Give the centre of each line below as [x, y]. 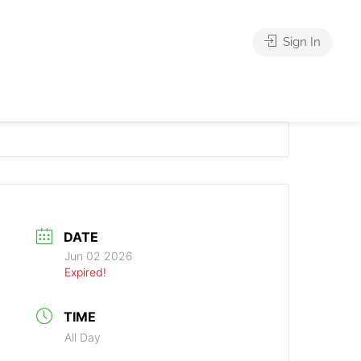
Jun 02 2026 [99, 255]
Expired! [86, 272]
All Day [83, 337]
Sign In [300, 42]
